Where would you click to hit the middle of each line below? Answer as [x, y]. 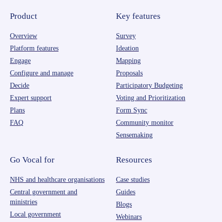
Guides [126, 192]
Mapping [128, 61]
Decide [20, 86]
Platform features [34, 49]
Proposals [129, 73]
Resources [134, 160]
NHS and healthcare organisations [57, 180]
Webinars [129, 217]
